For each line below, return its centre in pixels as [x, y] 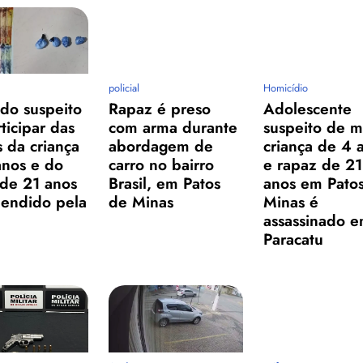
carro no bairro [162, 165]
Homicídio [286, 88]
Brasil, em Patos [165, 184]
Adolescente [308, 109]
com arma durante [173, 128]
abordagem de [161, 146]
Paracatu [294, 239]
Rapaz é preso [160, 109]
